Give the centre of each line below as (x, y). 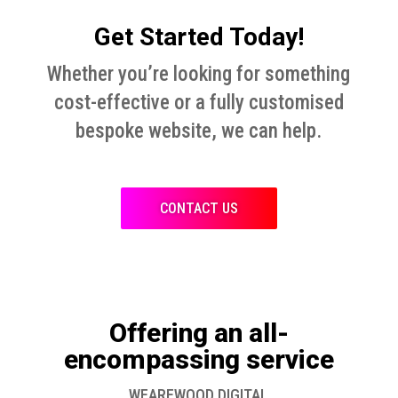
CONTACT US (199, 209)
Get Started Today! (199, 37)
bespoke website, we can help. (199, 131)
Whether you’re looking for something (199, 75)
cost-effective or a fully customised (199, 103)
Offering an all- (199, 333)
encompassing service (199, 360)
